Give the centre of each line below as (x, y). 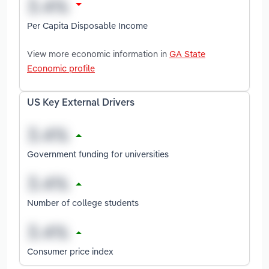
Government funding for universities (98, 154)
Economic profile (61, 68)
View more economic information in (98, 53)
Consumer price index (70, 251)
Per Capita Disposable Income (87, 25)
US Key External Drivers (81, 103)
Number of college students (83, 202)
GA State (187, 53)
